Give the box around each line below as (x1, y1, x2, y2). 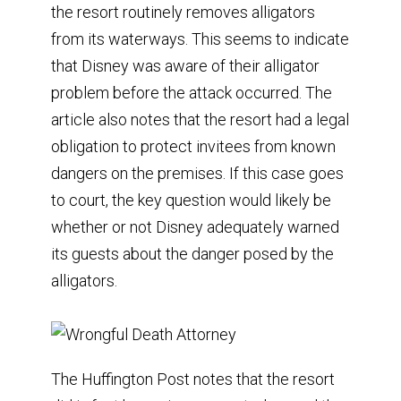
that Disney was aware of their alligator (50, 55, 320, 75)
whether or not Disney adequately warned (50, 217, 339, 236)
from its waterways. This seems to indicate (50, 29, 349, 48)
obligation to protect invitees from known (50, 136, 336, 156)
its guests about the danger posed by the (50, 243, 334, 263)
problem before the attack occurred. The (50, 82, 332, 102)
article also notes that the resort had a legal (50, 109, 349, 129)
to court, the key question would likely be (50, 190, 331, 209)
